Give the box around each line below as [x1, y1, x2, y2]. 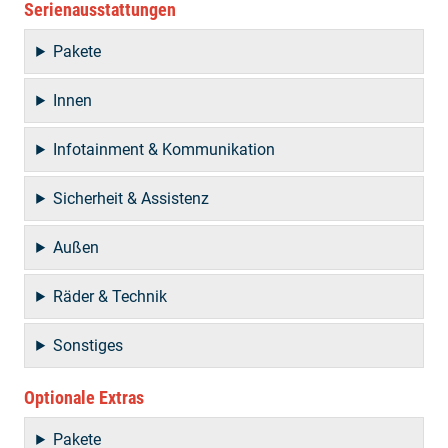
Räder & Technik [53, 286, 168, 306]
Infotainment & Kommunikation [53, 139, 276, 159]
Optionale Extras [24, 386, 144, 408]
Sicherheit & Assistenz [53, 188, 210, 208]
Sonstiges [53, 335, 124, 355]
